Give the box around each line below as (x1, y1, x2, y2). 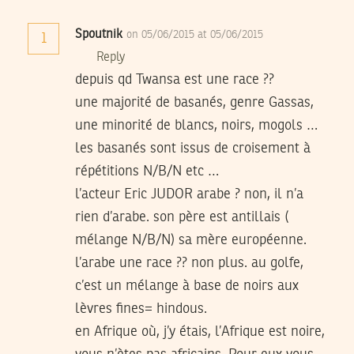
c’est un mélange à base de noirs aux (75, 279, 299, 294)
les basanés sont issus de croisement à (75, 141, 311, 156)
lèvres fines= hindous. (75, 302, 207, 317)
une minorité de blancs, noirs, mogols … (75, 119, 318, 134)
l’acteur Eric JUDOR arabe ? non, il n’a (75, 187, 303, 202)
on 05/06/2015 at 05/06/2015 (126, 29, 263, 41)
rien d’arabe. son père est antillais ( (75, 210, 288, 225)
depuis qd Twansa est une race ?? (75, 73, 274, 88)
